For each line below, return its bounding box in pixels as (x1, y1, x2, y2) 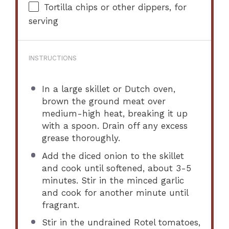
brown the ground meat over (41, 96, 166, 107)
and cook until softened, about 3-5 (41, 163, 191, 173)
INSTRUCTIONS (29, 54, 77, 62)
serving (29, 15, 59, 26)
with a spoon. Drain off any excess (41, 121, 188, 131)
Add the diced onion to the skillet (41, 150, 184, 161)
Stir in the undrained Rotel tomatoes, (41, 217, 200, 228)
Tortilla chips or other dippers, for (44, 2, 187, 12)
